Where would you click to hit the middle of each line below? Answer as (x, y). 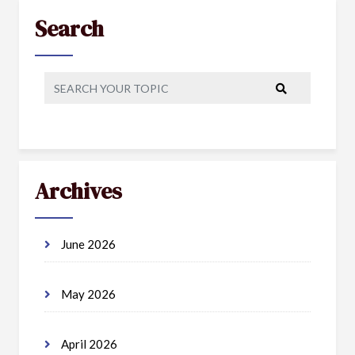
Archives (78, 191)
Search (69, 29)
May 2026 (87, 294)
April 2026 (88, 344)
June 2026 (87, 244)
